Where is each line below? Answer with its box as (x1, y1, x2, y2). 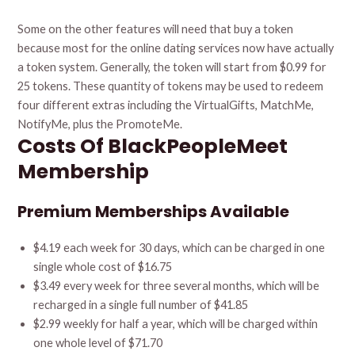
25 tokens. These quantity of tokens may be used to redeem (17, 79, 324, 94)
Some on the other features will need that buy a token (17, 22, 294, 36)
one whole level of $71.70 (33, 336, 163, 350)
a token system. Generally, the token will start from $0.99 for (17, 60, 327, 74)
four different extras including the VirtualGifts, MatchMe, (17, 98, 315, 113)
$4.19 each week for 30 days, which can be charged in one (33, 241, 326, 255)
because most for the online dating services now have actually (17, 41, 334, 55)
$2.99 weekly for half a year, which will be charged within (33, 317, 319, 331)
